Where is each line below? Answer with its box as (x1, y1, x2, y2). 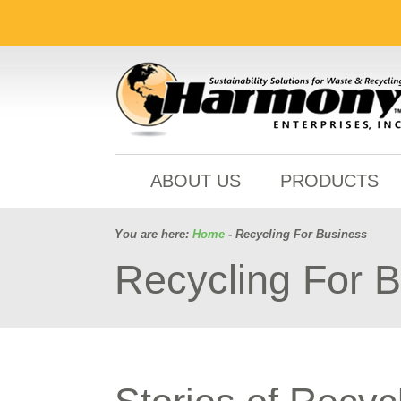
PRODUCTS (280, 171, 379, 191)
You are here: (115, 227, 192, 241)
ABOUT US (150, 171, 241, 191)
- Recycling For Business (225, 227, 367, 241)
